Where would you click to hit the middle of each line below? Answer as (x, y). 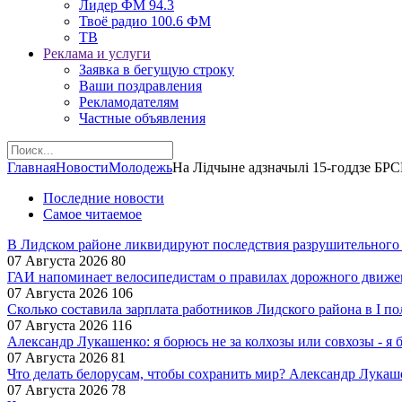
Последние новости (104, 198)
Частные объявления (142, 118)
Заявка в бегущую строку (157, 70)
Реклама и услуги (97, 53)
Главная (31, 167)
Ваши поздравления (140, 86)
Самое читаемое (92, 214)
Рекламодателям (129, 102)
